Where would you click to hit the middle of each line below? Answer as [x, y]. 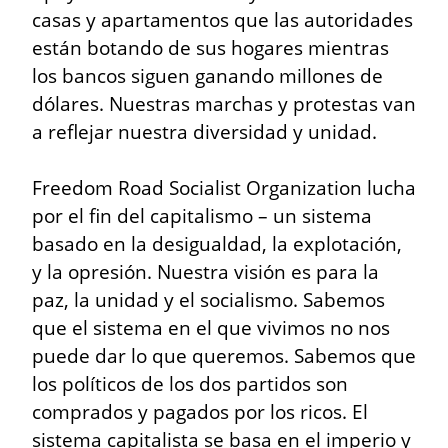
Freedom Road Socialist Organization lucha [224, 187]
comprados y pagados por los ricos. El [200, 411]
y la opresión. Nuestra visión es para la [205, 271]
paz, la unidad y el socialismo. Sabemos [208, 299]
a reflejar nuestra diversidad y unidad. [204, 131]
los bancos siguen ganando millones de [207, 75]
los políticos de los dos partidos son [190, 383]
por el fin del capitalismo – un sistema [202, 215]
